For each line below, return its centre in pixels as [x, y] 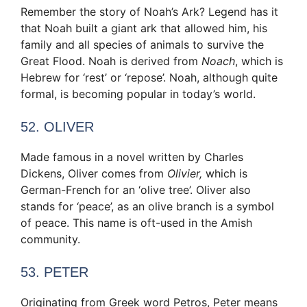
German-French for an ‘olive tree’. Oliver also [136, 189]
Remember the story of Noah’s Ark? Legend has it [149, 11]
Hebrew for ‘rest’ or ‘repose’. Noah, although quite [149, 77]
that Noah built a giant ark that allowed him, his [144, 28]
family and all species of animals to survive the [142, 44]
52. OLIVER [57, 126]
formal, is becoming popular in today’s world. [138, 94]
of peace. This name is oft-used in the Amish [136, 222]
